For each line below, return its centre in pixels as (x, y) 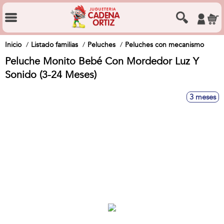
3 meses (203, 97)
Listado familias (54, 45)
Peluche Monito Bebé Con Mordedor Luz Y (102, 61)
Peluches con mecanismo (164, 45)
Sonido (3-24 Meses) (51, 75)
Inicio (13, 45)
